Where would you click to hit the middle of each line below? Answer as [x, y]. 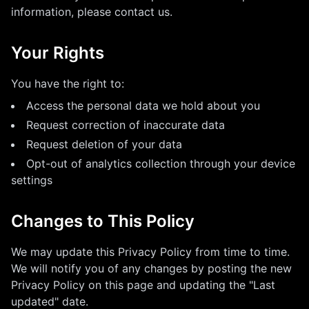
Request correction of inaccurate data [126, 125]
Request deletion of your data [104, 144]
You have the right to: [68, 83]
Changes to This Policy [103, 221]
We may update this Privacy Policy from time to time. [150, 252]
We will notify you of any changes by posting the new [151, 268]
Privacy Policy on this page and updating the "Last [143, 285]
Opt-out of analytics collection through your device [161, 163]
